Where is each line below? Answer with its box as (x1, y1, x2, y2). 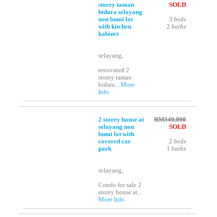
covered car (98, 138, 131, 145)
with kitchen (98, 23, 132, 31)
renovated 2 (98, 67, 130, 74)
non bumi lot (98, 16, 133, 23)
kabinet (98, 31, 119, 38)
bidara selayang (98, 9, 143, 16)
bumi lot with (98, 131, 135, 138)
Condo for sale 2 (98, 182, 142, 189)
